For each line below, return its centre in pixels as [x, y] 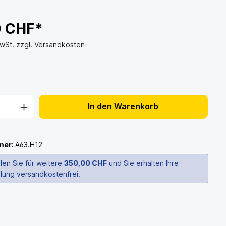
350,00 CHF [86, 163]
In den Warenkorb [123, 107]
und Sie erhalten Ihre [143, 163]
